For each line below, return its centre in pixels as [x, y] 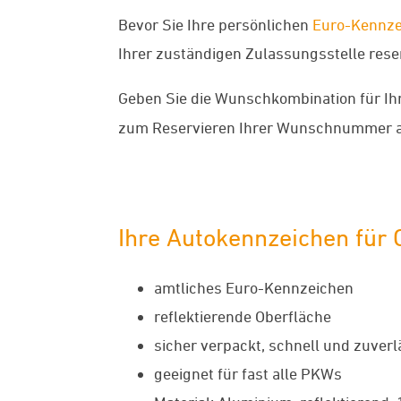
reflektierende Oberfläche [243, 316]
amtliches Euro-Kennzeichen [254, 288]
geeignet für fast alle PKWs [248, 374]
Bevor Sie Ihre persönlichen [215, 24]
